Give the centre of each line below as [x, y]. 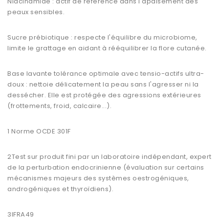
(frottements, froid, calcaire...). [59, 106]
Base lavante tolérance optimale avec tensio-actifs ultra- [106, 74]
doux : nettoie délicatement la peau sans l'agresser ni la [103, 85]
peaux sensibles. [36, 12]
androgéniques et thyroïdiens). [60, 189]
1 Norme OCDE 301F [39, 131]
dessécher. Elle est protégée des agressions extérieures [104, 95]
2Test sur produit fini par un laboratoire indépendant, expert [109, 157]
